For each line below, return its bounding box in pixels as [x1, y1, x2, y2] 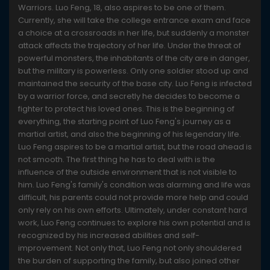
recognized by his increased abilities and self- [18, 230, 199, 241]
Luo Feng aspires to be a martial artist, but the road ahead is [18, 141, 252, 152]
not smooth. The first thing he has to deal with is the [18, 154, 215, 165]
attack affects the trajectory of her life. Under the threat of [18, 40, 241, 51]
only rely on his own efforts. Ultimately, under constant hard [18, 204, 247, 216]
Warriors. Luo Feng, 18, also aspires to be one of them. [18, 2, 226, 13]
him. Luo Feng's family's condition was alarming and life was [18, 179, 251, 190]
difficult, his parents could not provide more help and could [18, 192, 248, 203]
